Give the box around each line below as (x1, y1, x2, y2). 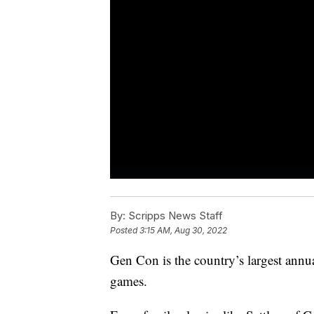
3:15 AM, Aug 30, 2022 (139, 225, 227, 236)
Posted (110, 225, 139, 236)
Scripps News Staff (125, 209, 223, 223)
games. (110, 272, 147, 290)
